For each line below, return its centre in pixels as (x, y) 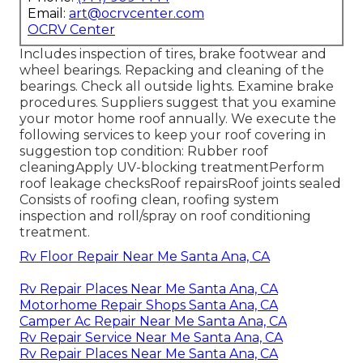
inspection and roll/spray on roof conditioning (165, 216)
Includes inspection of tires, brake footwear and (173, 53)
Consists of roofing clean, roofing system (149, 199)
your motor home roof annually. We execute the (178, 118)
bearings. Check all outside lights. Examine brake (177, 86)
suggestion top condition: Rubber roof (144, 151)
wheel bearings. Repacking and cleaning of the (172, 70)
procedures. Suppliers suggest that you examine (178, 102)
